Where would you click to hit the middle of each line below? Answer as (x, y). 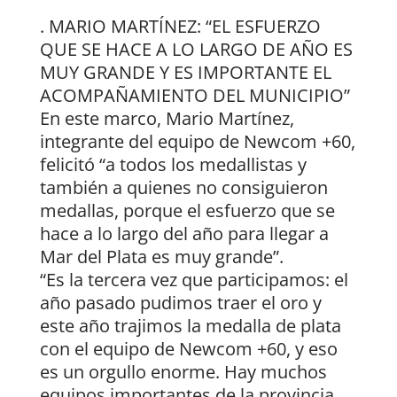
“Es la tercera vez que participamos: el (194, 280)
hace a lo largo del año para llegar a (184, 234)
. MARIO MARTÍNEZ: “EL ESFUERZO (180, 27)
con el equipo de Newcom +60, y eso (188, 349)
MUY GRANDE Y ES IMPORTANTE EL (185, 73)
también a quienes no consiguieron (183, 188)
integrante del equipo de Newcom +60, (197, 142)
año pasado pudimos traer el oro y (180, 303)
